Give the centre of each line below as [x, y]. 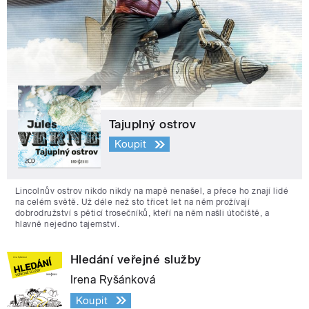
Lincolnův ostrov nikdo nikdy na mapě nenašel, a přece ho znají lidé [152, 191]
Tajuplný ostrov [153, 124]
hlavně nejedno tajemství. [67, 224]
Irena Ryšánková [113, 279]
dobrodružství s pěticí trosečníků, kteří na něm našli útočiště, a [142, 213]
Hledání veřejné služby [136, 259]
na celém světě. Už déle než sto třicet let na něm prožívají [133, 202]
